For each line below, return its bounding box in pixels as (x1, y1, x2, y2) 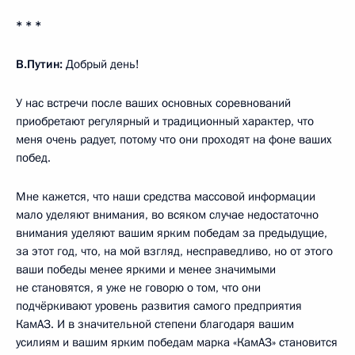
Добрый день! (63, 56, 139, 73)
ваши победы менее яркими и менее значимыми (16, 261, 276, 278)
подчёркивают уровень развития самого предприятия (16, 298, 302, 315)
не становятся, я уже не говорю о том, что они (16, 280, 261, 296)
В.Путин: (16, 56, 63, 73)
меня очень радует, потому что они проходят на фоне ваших (16, 132, 332, 148)
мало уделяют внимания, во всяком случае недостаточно (16, 207, 319, 223)
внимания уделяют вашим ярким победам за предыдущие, (16, 225, 327, 242)
